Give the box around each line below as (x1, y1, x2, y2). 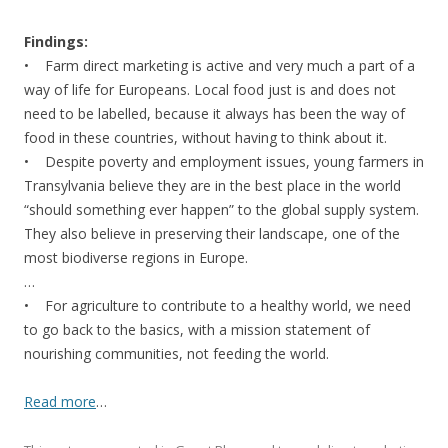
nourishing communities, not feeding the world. (24, 344, 329, 363)
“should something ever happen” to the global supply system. (24, 200, 419, 219)
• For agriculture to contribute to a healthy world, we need (24, 296, 411, 315)
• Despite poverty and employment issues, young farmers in (24, 152, 424, 171)
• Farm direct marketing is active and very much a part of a (24, 56, 415, 75)
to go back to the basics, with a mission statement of (24, 320, 370, 339)
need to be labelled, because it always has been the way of (24, 104, 405, 123)
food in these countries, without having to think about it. (24, 128, 387, 147)
